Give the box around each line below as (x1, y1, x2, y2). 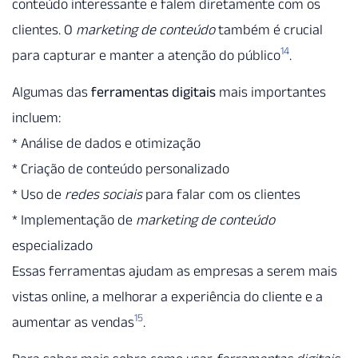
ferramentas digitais (91, 83, 216, 100)
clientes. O (12, 21, 76, 38)
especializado (12, 237, 93, 253)
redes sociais (65, 185, 142, 202)
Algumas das (12, 83, 91, 100)
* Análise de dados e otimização (12, 134, 201, 151)
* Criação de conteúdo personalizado (12, 160, 229, 177)
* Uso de (12, 185, 65, 202)
